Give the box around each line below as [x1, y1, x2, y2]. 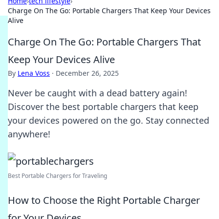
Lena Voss [18, 68, 50, 78]
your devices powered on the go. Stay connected [8, 114, 209, 126]
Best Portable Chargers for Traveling [8, 172, 107, 180]
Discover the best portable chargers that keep [8, 101, 198, 112]
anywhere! [8, 128, 50, 140]
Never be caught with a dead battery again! [8, 87, 187, 99]
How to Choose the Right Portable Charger [8, 194, 200, 207]
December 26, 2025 [56, 68, 119, 78]
